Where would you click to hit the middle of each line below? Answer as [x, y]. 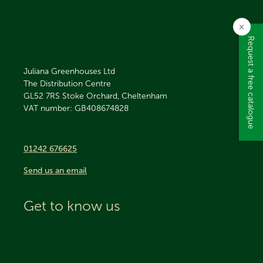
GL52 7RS [42, 96]
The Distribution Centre [67, 84]
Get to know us [72, 206]
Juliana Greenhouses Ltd [69, 71]
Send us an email [55, 171]
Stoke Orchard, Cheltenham [115, 96]
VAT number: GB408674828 [76, 108]
